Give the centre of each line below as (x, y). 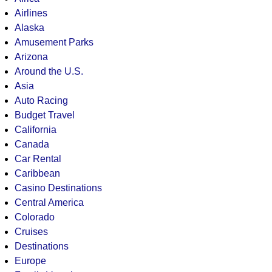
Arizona (31, 56)
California (35, 129)
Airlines (31, 13)
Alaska (29, 27)
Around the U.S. (49, 71)
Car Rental (38, 158)
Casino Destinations (58, 188)
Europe (30, 260)
